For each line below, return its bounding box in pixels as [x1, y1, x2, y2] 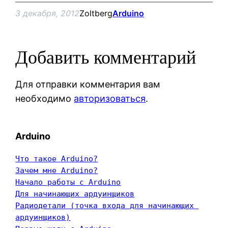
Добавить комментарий [15, 47, 196, 68]
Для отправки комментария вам [15, 79, 161, 90]
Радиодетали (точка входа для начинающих [15, 201, 194, 210]
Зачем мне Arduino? [15, 166, 98, 175]
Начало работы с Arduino [15, 178, 121, 187]
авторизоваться [74, 93, 146, 104]
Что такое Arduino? [15, 154, 98, 163]
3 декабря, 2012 [15, 8, 80, 19]
